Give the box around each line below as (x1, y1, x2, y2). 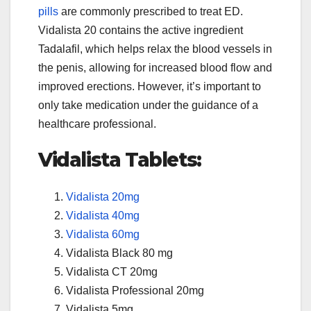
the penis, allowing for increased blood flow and (38, 61, 272, 74)
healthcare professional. (38, 117, 156, 130)
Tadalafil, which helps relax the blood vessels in (38, 42, 272, 55)
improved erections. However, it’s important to (38, 80, 261, 92)
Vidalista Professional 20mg (66, 284, 204, 296)
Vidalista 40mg (66, 209, 140, 221)
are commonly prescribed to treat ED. (58, 5, 243, 17)
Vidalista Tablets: (38, 147, 201, 171)
